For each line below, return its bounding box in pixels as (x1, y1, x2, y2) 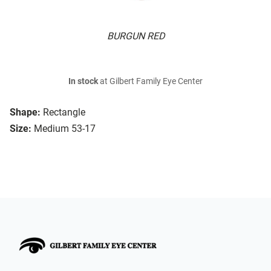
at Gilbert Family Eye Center (98, 76, 203, 87)
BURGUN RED (106, 30, 165, 42)
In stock (68, 76, 98, 87)
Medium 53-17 (34, 123, 96, 135)
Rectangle (43, 106, 85, 119)
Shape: (10, 106, 41, 119)
